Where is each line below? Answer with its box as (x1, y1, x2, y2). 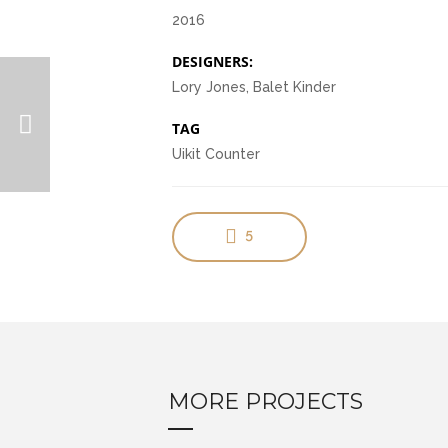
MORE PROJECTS (168, 388, 363, 415)
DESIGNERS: (171, 52, 253, 71)
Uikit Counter (171, 146, 260, 162)
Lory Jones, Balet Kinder (171, 79, 336, 95)
